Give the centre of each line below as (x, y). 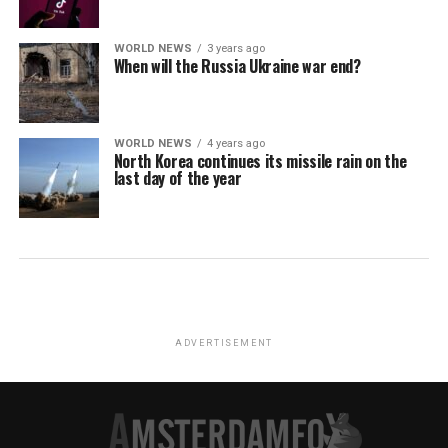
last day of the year (177, 178)
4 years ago (235, 143)
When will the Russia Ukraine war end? (237, 66)
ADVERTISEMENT (224, 343)
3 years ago (235, 48)
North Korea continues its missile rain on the (260, 161)
